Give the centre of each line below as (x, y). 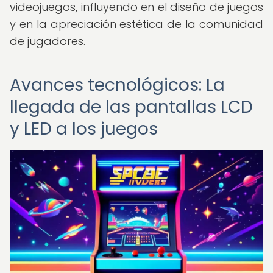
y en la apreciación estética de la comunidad (136, 24)
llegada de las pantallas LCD (131, 107)
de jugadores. (48, 41)
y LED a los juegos (84, 129)
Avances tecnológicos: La (117, 85)
